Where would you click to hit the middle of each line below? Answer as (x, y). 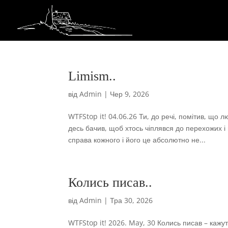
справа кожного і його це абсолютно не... (137, 140)
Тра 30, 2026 (132, 200)
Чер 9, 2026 (130, 94)
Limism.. (92, 76)
